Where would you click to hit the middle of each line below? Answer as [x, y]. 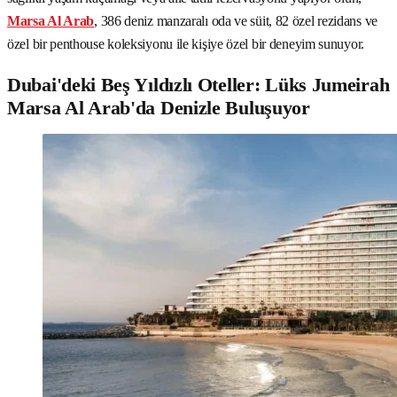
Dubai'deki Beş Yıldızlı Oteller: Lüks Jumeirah [198, 84]
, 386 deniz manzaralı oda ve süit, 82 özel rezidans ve [236, 20]
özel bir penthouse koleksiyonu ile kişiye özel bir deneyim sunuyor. [186, 43]
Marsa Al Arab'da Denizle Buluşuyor [159, 107]
